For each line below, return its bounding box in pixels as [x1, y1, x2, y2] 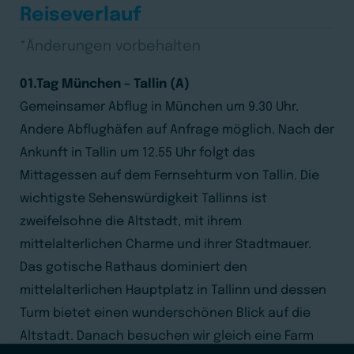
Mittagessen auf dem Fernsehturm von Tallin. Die [20, 169, 319, 183]
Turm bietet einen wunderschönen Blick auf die [20, 307, 311, 320]
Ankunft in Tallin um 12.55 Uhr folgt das [20, 146, 255, 160]
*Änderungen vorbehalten [20, 40, 201, 54]
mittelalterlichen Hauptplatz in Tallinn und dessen [20, 284, 326, 297]
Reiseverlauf [20, 6, 141, 25]
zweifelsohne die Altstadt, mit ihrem [20, 215, 242, 228]
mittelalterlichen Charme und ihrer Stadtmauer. [20, 238, 311, 251]
